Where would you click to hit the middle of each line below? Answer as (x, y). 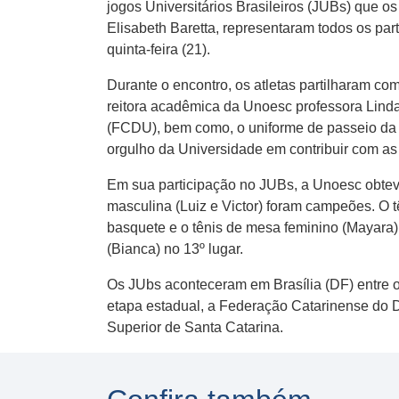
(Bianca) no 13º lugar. (175, 249)
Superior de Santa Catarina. (195, 328)
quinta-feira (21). (159, 50)
